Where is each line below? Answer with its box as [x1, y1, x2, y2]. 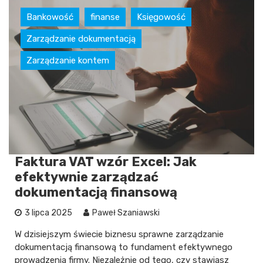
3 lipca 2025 [25, 208, 72, 218]
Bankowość [26, 12, 73, 23]
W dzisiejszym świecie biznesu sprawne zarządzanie [15, 229, 224, 240]
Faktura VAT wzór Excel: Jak [15, 154, 197, 170]
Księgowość [137, 12, 186, 23]
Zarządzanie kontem [26, 55, 109, 66]
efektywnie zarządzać [15, 169, 159, 186]
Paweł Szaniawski [92, 208, 160, 218]
